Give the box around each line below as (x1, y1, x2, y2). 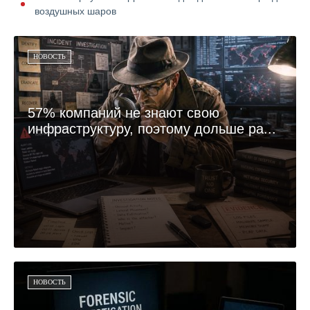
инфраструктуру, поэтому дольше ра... (28, 121, 276, 137)
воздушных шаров (35, 6, 116, 17)
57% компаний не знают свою (28, 105, 219, 121)
